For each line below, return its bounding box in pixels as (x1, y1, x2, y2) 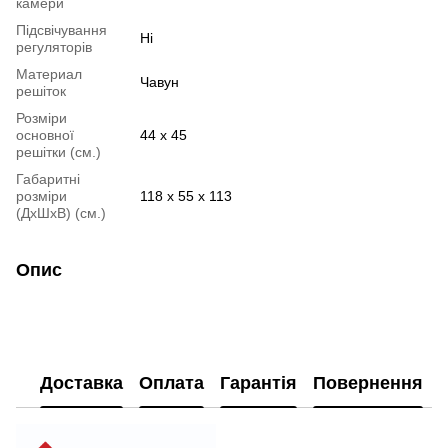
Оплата (139, 373, 204, 394)
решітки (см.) (16, 143, 101, 160)
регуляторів (16, 38, 92, 55)
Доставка (40, 373, 123, 394)
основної (16, 126, 74, 143)
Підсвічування (16, 21, 107, 38)
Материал (16, 65, 82, 82)
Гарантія (220, 373, 297, 394)
